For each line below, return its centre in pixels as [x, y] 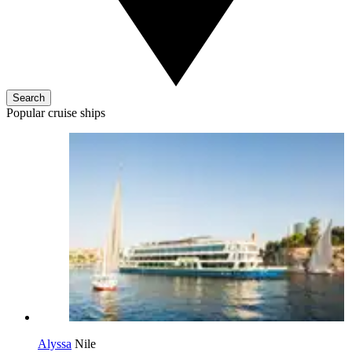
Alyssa [55, 344]
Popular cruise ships [56, 113]
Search [29, 98]
